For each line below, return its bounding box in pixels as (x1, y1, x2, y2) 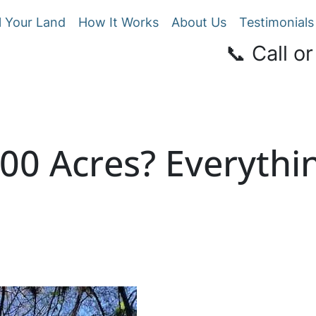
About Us (171, 15, 226, 30)
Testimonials (239, 15, 314, 30)
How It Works (78, 15, 159, 30)
